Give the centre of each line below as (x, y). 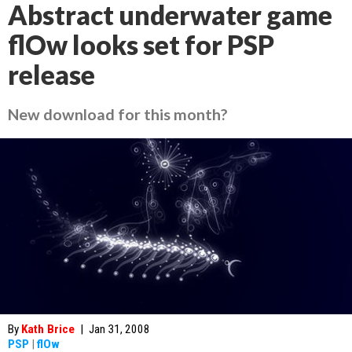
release (51, 75)
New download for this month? (118, 114)
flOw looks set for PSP (141, 45)
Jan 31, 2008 (119, 329)
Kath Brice (48, 329)
